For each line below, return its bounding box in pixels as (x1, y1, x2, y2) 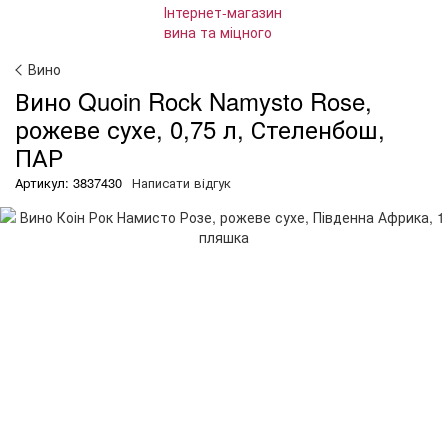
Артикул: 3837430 (15, 173, 122, 192)
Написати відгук (132, 173, 231, 192)
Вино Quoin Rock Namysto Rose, (15, 83, 372, 118)
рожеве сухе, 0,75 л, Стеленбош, (15, 111, 385, 146)
